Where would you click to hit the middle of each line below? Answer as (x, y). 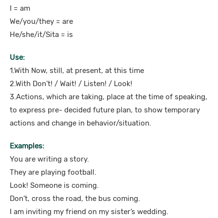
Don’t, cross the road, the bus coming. (75, 199)
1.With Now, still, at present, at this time (77, 71)
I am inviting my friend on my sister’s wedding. (89, 212)
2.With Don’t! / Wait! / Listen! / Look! (71, 84)
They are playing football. (53, 172)
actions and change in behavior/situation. (81, 123)
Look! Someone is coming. (54, 185)
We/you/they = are (41, 21)
